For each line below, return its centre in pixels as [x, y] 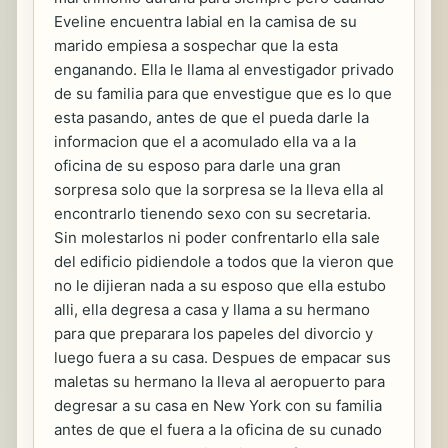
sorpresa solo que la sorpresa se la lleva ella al [219, 190]
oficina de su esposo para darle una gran [197, 166]
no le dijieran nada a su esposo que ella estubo [220, 286]
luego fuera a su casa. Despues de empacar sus [222, 358]
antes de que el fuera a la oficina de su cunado [218, 430]
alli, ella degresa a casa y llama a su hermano [212, 310]
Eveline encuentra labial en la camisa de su [205, 22]
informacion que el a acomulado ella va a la [205, 142]
